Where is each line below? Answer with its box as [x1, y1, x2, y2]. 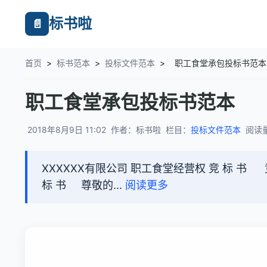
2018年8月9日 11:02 [27, 125, 106, 135]
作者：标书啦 [111, 125, 161, 135]
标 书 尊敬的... [42, 179, 125, 191]
